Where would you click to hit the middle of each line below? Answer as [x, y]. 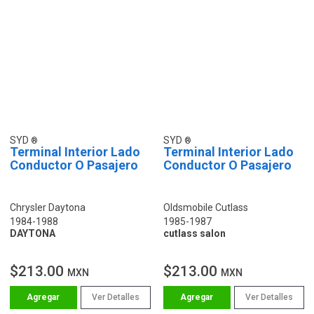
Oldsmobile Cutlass [206, 207]
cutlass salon [194, 233]
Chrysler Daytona [48, 207]
